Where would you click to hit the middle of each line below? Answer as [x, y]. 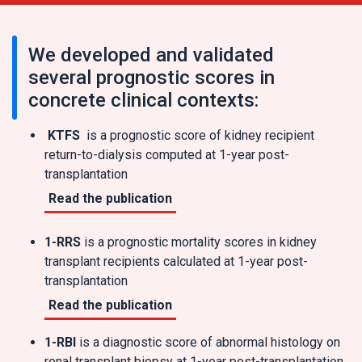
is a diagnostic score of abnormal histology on [208, 342]
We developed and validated [151, 55]
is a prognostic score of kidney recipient [197, 135]
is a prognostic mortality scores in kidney [199, 242]
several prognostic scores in [152, 78]
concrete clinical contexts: [143, 100]
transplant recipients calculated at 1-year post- [176, 261]
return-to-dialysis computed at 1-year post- [167, 155]
